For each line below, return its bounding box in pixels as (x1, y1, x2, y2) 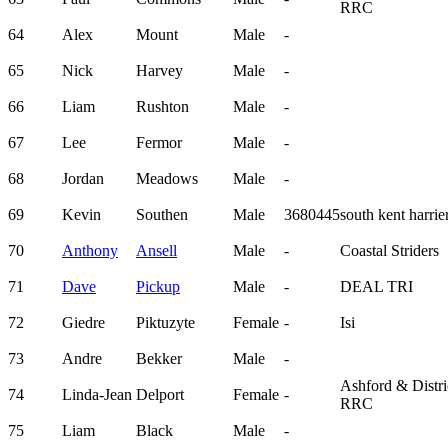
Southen (136, 206, 188, 224)
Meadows (136, 170, 198, 188)
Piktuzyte (136, 314, 195, 332)
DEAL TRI (340, 278, 413, 296)
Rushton (136, 98, 189, 116)
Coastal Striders (340, 242, 439, 260)
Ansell (136, 242, 177, 260)
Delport (136, 386, 184, 404)
